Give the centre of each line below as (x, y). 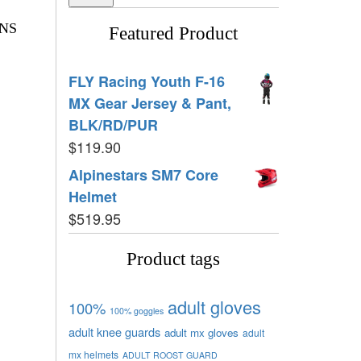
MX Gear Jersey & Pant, (149, 103)
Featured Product (174, 33)
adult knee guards (114, 331)
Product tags (174, 259)
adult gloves (214, 306)
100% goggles (136, 310)
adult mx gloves (201, 332)
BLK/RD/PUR (113, 124)
